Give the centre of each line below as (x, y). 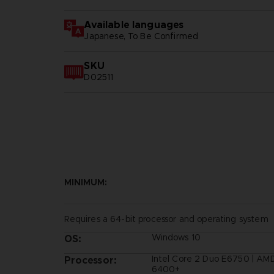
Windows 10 (176, 237)
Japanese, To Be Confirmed (141, 36)
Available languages (134, 24)
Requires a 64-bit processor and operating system (166, 219)
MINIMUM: (85, 182)
